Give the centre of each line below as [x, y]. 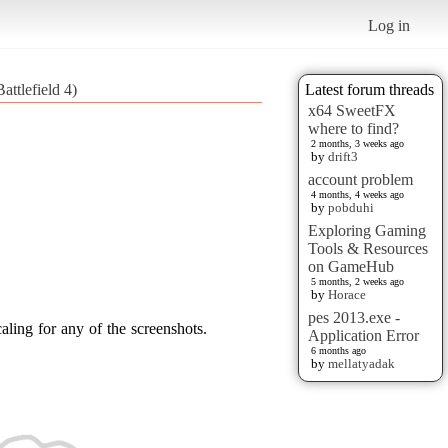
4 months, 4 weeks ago [357, 194]
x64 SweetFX [352, 110]
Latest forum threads [369, 89]
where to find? [353, 128]
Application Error [363, 335]
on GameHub [351, 266]
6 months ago [338, 350]
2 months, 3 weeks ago [357, 143]
